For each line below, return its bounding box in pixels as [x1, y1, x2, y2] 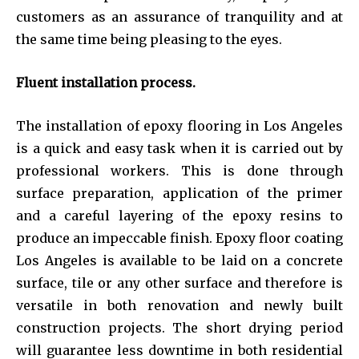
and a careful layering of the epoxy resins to [16, 207, 343, 224]
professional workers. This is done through [16, 162, 343, 179]
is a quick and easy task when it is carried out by [16, 139, 343, 156]
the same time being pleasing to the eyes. [16, 30, 282, 47]
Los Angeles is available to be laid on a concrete [16, 252, 343, 268]
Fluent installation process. [16, 74, 196, 91]
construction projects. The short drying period [16, 319, 343, 336]
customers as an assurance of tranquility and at [16, 8, 343, 25]
